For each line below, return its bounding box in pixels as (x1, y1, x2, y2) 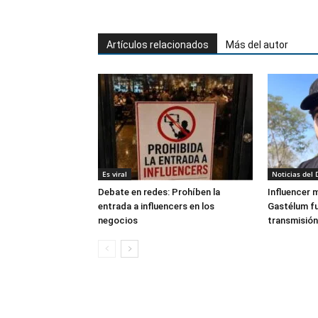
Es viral (102, 168, 127, 179)
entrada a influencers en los (98, 200, 214, 212)
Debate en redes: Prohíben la (98, 186, 220, 197)
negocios (98, 214, 138, 226)
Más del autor (226, 38, 288, 50)
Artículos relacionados (106, 38, 209, 50)
